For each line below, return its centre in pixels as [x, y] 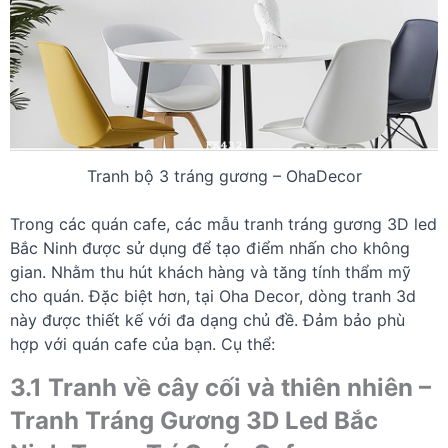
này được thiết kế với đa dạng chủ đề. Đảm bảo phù [207, 319]
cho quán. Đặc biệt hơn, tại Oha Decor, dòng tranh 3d [213, 295]
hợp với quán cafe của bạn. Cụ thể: [142, 343]
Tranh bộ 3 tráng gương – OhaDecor [224, 175]
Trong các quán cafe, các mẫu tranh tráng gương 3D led [223, 223]
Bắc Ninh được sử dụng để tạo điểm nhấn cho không [210, 247]
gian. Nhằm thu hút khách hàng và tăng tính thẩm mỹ [210, 271]
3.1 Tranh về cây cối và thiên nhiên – [220, 387]
